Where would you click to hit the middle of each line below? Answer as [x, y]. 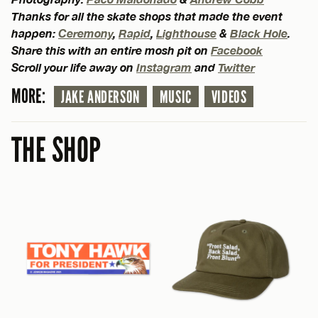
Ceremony [86, 33]
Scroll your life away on [74, 67]
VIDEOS [229, 98]
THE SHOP [56, 151]
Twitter [236, 67]
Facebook [237, 50]
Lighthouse [186, 33]
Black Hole [259, 33]
